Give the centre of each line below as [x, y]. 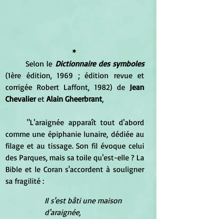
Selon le [40, 63]
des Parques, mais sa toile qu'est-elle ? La [75, 157]
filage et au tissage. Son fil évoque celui [75, 145]
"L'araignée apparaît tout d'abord [16, 122]
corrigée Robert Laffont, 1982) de [67, 87]
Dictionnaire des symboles [100, 63]
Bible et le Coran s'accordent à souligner [75, 169]
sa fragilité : [25, 181]
